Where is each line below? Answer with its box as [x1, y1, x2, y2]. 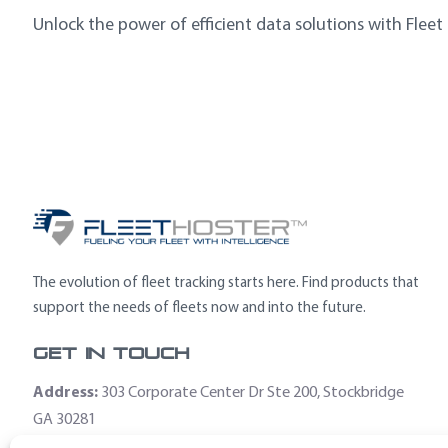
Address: [33, 381, 99, 402]
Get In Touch [33, 344, 191, 363]
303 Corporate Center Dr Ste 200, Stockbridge [101, 382, 405, 402]
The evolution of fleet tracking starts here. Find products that [33, 273, 420, 292]
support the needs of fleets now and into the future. [33, 298, 367, 317]
